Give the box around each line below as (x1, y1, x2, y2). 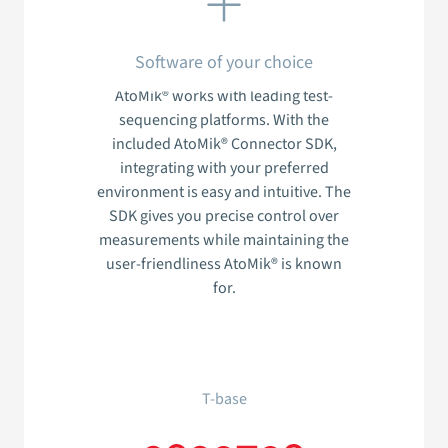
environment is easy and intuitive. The (97, 181, 351, 204)
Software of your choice (135, 49, 313, 75)
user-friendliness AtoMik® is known (106, 253, 342, 276)
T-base (201, 388, 247, 411)
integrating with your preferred (119, 157, 329, 180)
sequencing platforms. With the (119, 109, 329, 132)
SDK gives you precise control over (109, 205, 339, 228)
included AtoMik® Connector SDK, (111, 133, 337, 156)
